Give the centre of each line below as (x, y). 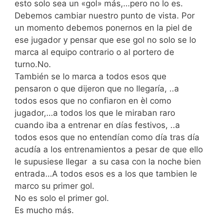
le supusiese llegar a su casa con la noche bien (108, 161)
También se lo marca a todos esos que (91, 76)
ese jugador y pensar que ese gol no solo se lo (105, 40)
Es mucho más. (44, 210)
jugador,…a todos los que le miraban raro (95, 113)
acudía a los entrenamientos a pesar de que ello (109, 149)
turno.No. (34, 64)
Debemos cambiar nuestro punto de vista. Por (105, 15)
